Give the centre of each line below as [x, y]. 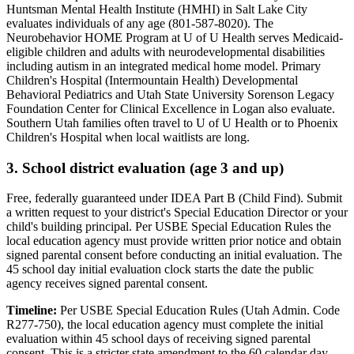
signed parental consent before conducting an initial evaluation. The [174, 255]
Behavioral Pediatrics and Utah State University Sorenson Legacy [170, 94]
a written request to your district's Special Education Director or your [177, 213]
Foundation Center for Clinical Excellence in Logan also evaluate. [171, 108]
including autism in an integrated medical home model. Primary [164, 66]
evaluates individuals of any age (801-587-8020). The [140, 23]
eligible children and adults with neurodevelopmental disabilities [166, 51]
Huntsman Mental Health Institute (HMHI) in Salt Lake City [157, 9]
